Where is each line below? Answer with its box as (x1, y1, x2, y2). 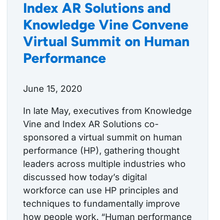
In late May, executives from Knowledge (23, 106, 192, 116)
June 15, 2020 (23, 83, 82, 94)
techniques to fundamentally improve (23, 198, 180, 209)
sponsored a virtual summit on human (23, 132, 182, 143)
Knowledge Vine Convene (23, 16, 189, 33)
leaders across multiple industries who (23, 159, 186, 169)
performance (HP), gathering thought (23, 145, 180, 156)
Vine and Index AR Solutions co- (23, 119, 159, 130)
